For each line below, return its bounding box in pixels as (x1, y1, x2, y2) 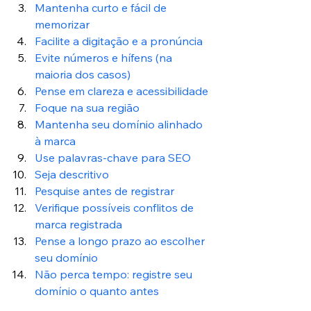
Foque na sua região (35, 100, 140, 115)
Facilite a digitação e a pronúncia (35, 33, 203, 48)
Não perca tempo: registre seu (35, 267, 195, 281)
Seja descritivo (35, 167, 109, 181)
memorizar (35, 17, 90, 31)
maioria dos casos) (35, 67, 131, 81)
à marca (35, 133, 76, 148)
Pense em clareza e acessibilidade (35, 83, 208, 98)
